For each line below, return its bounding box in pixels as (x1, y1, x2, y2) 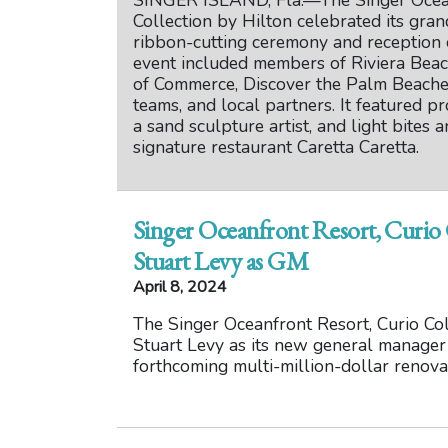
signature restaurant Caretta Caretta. (133, 135, 419, 159)
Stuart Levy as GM (133, 244, 309, 278)
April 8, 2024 (133, 276, 227, 298)
